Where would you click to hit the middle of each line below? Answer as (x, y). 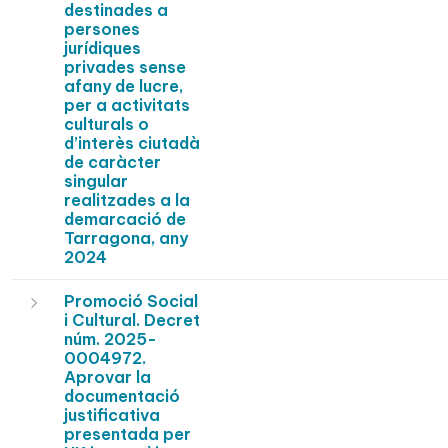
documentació (122, 396)
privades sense (125, 67)
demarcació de (125, 219)
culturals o (106, 124)
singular (96, 181)
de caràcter (112, 162)
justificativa (112, 415)
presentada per (127, 434)
